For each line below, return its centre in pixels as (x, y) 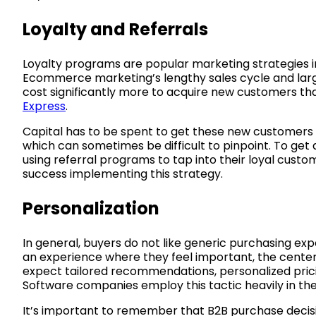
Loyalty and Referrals (115, 29)
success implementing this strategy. (123, 174)
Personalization (91, 208)
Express (44, 106)
